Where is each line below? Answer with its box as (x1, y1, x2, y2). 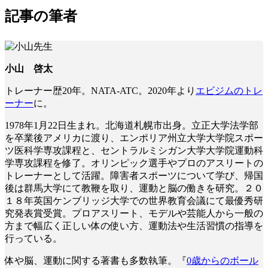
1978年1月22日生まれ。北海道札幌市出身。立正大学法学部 (5, 120, 258, 130)
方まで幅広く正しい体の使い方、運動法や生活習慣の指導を (5, 220, 263, 231)
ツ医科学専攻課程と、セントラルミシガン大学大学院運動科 (5, 145, 263, 156)
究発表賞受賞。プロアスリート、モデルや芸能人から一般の (5, 208, 263, 218)
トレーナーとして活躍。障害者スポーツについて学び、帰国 (5, 170, 263, 181)
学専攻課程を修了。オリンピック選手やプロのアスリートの (5, 157, 263, 168)
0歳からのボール (187, 255, 258, 266)
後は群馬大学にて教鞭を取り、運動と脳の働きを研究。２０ (5, 182, 263, 193)
